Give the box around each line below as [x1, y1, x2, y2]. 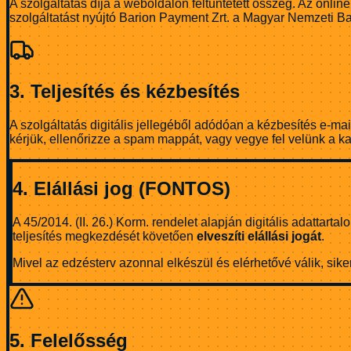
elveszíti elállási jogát [197, 230, 321, 244]
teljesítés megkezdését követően [13, 230, 197, 244]
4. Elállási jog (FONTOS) [13, 178, 230, 200]
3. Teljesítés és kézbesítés [9, 81, 240, 103]
